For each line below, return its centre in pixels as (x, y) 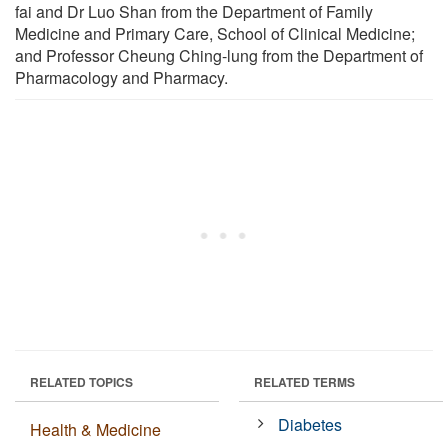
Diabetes (310, 424)
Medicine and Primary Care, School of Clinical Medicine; (215, 33)
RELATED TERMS (304, 381)
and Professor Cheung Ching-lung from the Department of (219, 55)
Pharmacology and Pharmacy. (121, 77)
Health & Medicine (95, 429)
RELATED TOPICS (81, 381)
